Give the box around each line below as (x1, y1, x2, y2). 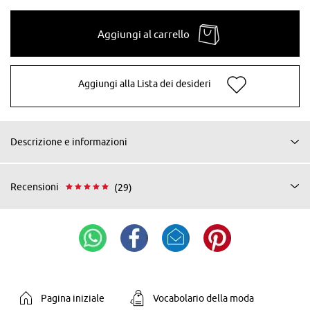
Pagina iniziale (40, 292, 104, 304)
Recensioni (10, 181, 59, 193)
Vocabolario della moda (152, 292, 254, 304)
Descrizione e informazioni (10, 136, 127, 147)
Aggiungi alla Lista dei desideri (77, 78, 211, 90)
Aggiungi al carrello (98, 28, 190, 40)
